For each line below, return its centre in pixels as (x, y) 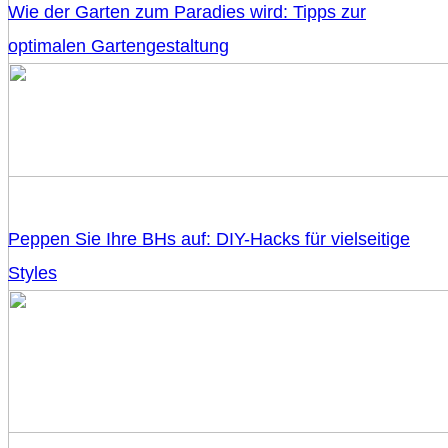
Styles (32, 273)
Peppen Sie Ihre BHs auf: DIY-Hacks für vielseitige (209, 239)
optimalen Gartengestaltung (118, 46)
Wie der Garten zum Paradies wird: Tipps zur (187, 12)
